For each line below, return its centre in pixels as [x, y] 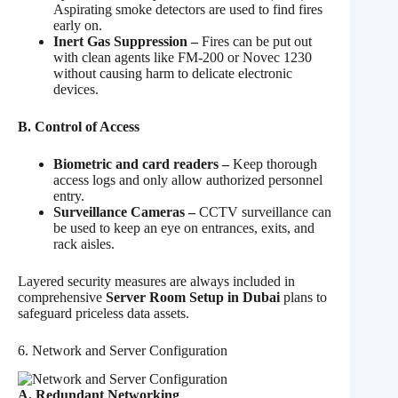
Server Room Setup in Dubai [193, 297]
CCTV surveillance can [265, 211]
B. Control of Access [79, 126]
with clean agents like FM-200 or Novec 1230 [183, 57]
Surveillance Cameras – [126, 211]
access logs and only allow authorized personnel [188, 179]
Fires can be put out [257, 41]
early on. [78, 25]
